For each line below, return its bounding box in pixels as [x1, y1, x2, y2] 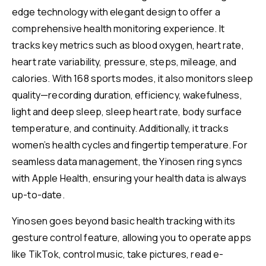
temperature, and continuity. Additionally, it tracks [12, 122, 229, 135]
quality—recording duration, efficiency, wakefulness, [12, 88, 242, 102]
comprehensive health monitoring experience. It [12, 22, 224, 36]
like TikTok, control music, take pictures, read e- [12, 248, 224, 261]
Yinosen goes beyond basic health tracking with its [12, 214, 236, 228]
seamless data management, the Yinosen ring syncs [12, 155, 243, 169]
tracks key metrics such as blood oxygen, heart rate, [12, 39, 244, 52]
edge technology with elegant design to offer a [12, 5, 220, 19]
